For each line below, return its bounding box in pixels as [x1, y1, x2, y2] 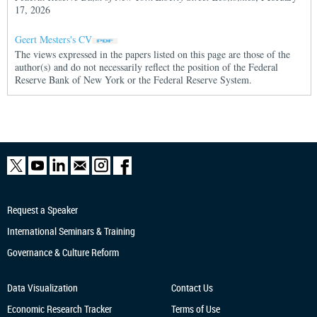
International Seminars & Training [7, 224, 135, 238]
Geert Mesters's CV [15, 33, 92, 46]
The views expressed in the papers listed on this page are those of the [15, 47, 290, 61]
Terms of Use [171, 302, 220, 316]
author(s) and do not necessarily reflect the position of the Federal [15, 60, 278, 74]
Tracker [84, 302, 112, 316]
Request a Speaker [7, 203, 78, 217]
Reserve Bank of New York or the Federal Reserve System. [15, 73, 252, 86]
